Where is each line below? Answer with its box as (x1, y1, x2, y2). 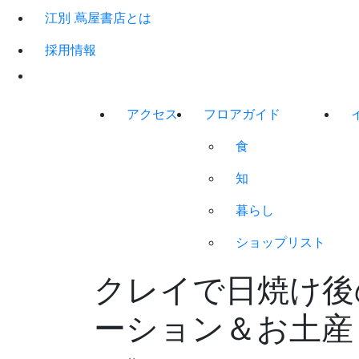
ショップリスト (236, 233, 325, 250)
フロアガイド (204, 105, 280, 122)
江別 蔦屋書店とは (45, 9, 151, 26)
